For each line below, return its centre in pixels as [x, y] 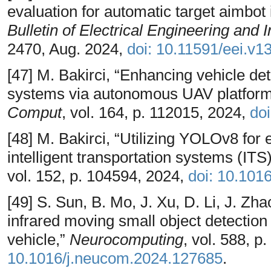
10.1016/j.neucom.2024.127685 [115, 258]
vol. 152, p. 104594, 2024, [98, 176]
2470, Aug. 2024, [67, 49]
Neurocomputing [126, 239]
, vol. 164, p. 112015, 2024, [156, 112]
